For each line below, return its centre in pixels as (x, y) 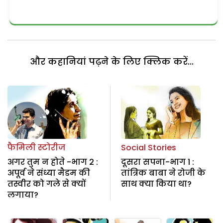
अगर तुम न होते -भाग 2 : (53, 162)
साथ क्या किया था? (156, 184)
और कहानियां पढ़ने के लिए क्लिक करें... (111, 62)
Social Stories (148, 147)
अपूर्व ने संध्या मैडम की (49, 173)
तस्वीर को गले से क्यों (47, 184)
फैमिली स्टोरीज (36, 147)
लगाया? (23, 195)
